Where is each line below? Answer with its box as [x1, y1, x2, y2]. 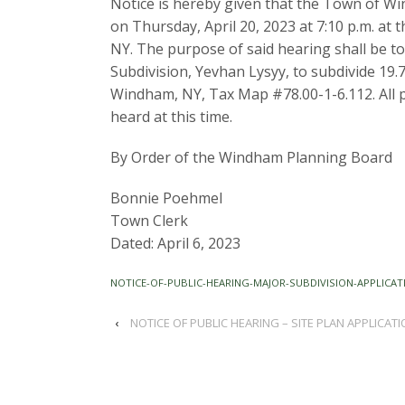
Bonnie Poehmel [110, 188, 222, 208]
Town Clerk [110, 211, 188, 231]
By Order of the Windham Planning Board [110, 147, 392, 167]
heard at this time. [110, 107, 232, 127]
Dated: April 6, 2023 [110, 233, 240, 253]
